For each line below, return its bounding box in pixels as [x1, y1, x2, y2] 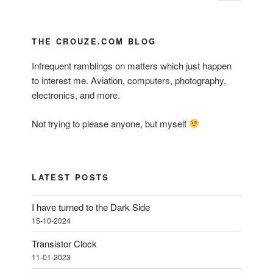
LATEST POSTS [32, 171, 110, 183]
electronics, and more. [32, 88, 121, 102]
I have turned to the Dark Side [32, 200, 151, 214]
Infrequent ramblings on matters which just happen [32, 59, 232, 73]
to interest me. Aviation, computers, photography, [32, 74, 227, 87]
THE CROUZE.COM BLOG [32, 35, 157, 47]
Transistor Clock [32, 237, 97, 250]
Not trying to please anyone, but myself [32, 116, 190, 130]
